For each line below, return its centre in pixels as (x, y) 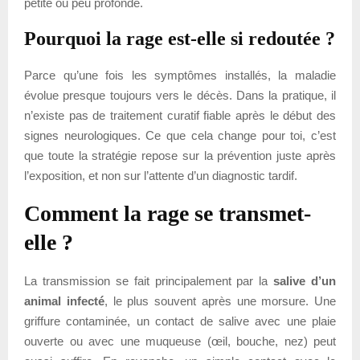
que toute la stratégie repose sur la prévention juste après (180, 155)
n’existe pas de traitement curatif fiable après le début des (180, 115)
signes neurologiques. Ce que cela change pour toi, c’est (180, 135)
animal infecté (64, 301)
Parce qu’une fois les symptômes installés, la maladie (180, 75)
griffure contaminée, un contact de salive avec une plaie (180, 321)
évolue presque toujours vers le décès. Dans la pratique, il (180, 95)
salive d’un (305, 280)
